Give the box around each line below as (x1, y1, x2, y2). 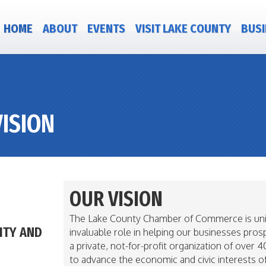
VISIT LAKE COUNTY (135, 21, 231, 36)
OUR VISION (69, 186, 163, 212)
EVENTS (87, 21, 125, 36)
